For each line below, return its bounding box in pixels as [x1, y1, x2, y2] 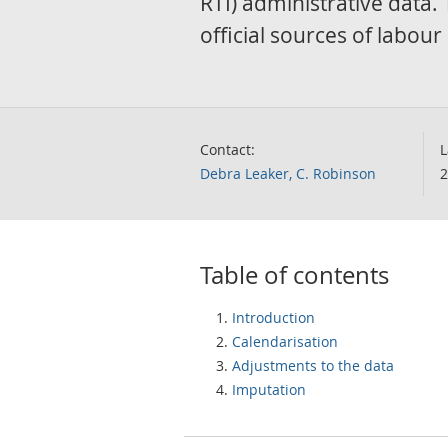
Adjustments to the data [232, 356, 394, 375]
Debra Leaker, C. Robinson [200, 164, 376, 183]
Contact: [200, 140, 255, 159]
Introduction [232, 308, 315, 327]
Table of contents [200, 259, 389, 291]
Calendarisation [232, 332, 338, 351]
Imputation [232, 380, 306, 399]
